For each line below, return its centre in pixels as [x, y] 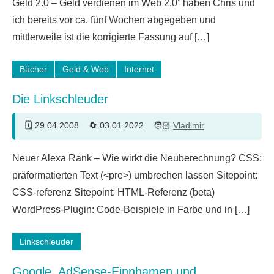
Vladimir [189, 126]
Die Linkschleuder [60, 99]
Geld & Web [86, 69]
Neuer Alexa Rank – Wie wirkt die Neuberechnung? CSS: [137, 158]
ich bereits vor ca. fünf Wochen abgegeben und [114, 20]
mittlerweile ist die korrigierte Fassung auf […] [111, 37]
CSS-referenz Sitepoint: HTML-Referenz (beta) [113, 192]
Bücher [33, 69]
